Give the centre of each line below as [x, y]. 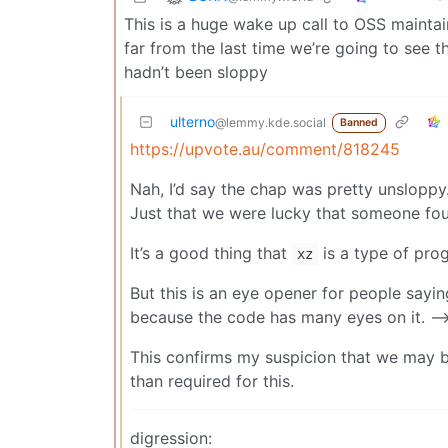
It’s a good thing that [211, 252]
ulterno [192, 121]
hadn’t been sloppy [196, 71]
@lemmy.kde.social [270, 122]
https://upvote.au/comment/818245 [265, 148]
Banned [358, 122]
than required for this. [212, 380]
